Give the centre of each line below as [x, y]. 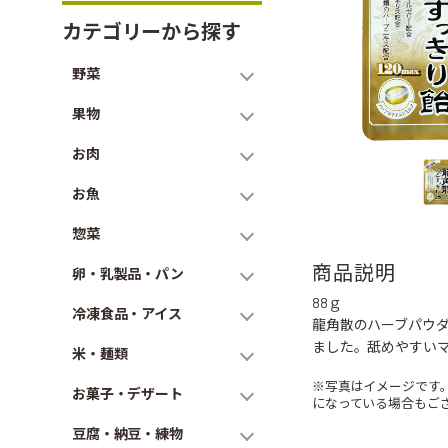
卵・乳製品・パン [128, 273]
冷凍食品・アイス [127, 313]
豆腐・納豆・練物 [127, 433]
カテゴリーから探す [151, 31]
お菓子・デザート [127, 393]
